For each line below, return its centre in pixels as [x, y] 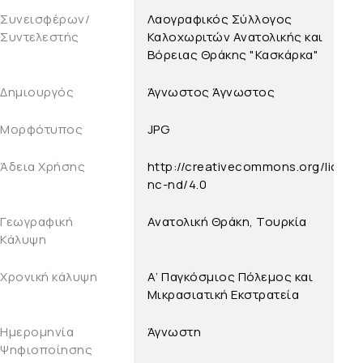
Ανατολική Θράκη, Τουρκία [227, 222]
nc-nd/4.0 [177, 185]
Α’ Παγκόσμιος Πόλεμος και [230, 277]
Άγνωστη [174, 332]
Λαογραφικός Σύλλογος [220, 19]
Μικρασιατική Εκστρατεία [223, 295]
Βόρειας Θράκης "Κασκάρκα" [233, 55]
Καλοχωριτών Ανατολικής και [235, 37]
